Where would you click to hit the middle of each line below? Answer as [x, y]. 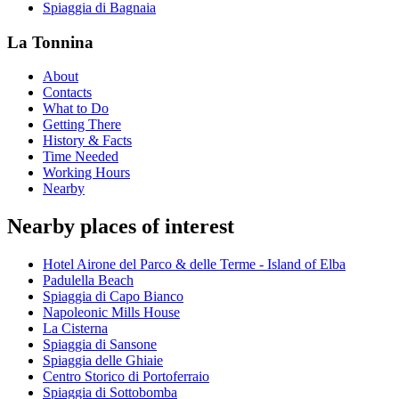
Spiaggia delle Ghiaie [103, 361]
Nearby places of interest [121, 227]
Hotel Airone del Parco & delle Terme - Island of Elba [194, 265]
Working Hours [86, 173]
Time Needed [81, 157]
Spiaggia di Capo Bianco [113, 297]
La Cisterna [75, 329]
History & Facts [87, 141]
